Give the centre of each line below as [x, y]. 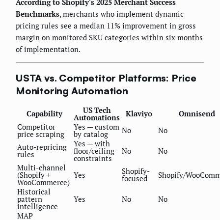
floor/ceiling [94, 151]
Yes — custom [96, 127]
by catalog [91, 134]
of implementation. [48, 49]
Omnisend [197, 114]
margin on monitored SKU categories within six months [109, 37]
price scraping [41, 134]
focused [135, 179]
